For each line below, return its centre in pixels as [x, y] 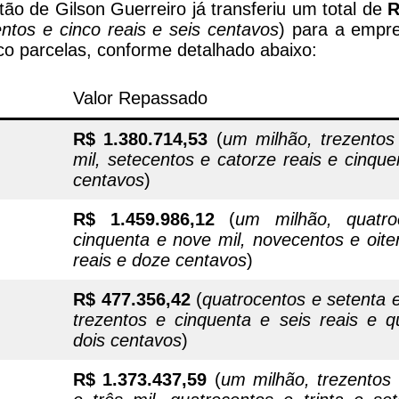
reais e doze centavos [160, 260]
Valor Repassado [140, 98]
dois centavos [127, 340]
